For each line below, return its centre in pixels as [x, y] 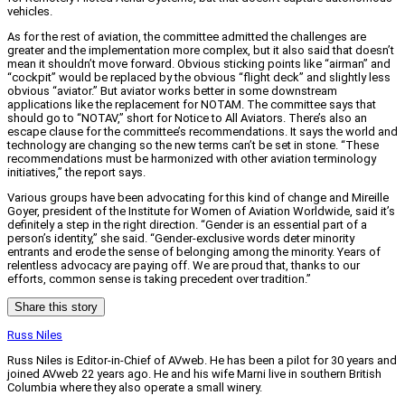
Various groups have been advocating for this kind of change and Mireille [198, 198]
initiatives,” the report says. [76, 173]
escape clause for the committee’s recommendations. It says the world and [202, 132]
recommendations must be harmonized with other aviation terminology [192, 159]
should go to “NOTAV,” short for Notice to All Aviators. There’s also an [187, 118]
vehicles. [30, 12]
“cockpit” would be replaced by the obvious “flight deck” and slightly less [199, 78]
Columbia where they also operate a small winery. [135, 388]
